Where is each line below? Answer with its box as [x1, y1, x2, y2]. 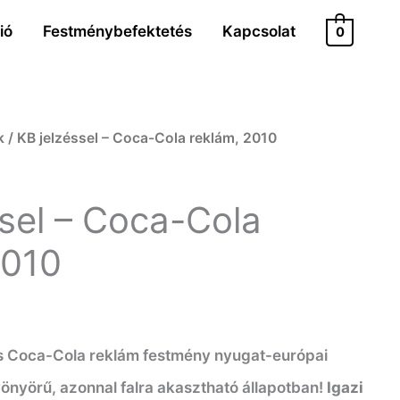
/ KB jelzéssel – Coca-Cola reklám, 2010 [4, 129, 278, 147]
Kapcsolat [222, 21, 296, 40]
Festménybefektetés [43, 21, 193, 40]
